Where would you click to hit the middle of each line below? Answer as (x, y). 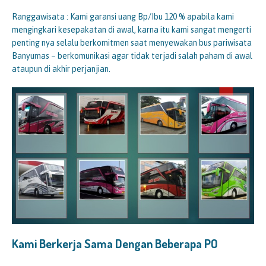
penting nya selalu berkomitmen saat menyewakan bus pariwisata (132, 43)
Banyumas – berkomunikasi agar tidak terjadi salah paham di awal (132, 56)
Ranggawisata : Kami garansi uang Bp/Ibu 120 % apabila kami (123, 17)
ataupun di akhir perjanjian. (61, 69)
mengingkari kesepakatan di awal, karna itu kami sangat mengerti (132, 30)
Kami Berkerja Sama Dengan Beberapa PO (115, 243)
